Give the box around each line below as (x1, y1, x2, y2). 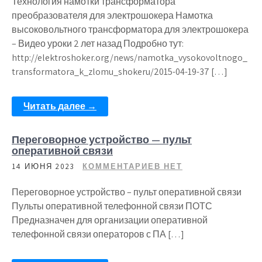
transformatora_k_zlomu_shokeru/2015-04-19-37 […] (12, 65, 227, 78)
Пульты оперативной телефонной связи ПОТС (12, 200, 212, 212)
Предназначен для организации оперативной (12, 214, 208, 226)
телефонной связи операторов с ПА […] (12, 228, 184, 240)
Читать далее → (23, 100, 96, 112)
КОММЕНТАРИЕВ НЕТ (82, 161, 182, 171)
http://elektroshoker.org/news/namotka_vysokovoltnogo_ (12, 51, 247, 64)
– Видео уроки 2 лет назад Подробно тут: (12, 37, 184, 50)
